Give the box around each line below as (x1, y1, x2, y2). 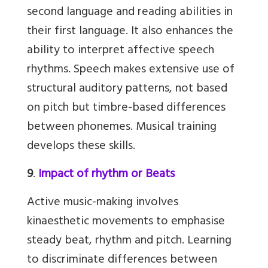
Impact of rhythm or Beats (38, 164, 175, 187)
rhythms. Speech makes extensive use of (27, 59, 234, 82)
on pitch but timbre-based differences (27, 98, 226, 120)
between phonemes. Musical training (27, 117, 217, 139)
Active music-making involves (27, 192, 178, 215)
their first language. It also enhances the (27, 21, 233, 44)
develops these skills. (27, 136, 135, 159)
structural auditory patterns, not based (27, 78, 227, 101)
